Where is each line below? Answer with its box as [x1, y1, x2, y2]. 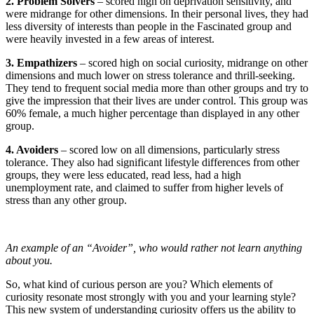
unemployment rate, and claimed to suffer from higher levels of [6, 182, 283, 194]
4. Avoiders [6, 144, 58, 156]
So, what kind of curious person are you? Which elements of [6, 278, 273, 291]
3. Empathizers [6, 57, 77, 69]
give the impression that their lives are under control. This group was [6, 95, 308, 107]
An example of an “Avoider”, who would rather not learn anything [6, 242, 302, 254]
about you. [6, 254, 58, 267]
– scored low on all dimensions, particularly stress [58, 144, 280, 156]
